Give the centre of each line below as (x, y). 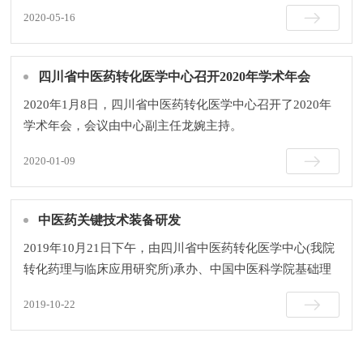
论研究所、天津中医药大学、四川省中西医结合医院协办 (176, 290)
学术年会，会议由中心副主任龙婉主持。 (133, 125)
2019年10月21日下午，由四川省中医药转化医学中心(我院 (179, 248)
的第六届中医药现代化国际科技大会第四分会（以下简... (175, 311)
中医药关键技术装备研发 (110, 220)
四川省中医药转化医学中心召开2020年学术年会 (175, 76)
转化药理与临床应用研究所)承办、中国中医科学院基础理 (178, 269)
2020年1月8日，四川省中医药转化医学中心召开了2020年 (178, 104)
